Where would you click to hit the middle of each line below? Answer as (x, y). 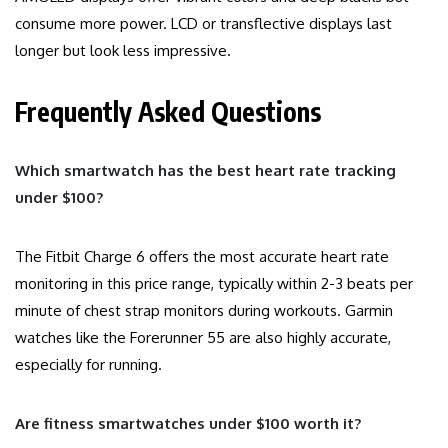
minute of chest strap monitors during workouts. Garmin (204, 311)
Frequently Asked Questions (168, 112)
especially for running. (88, 365)
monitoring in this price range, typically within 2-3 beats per (214, 284)
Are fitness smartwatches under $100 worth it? (188, 424)
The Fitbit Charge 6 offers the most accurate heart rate (202, 257)
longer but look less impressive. (123, 51)
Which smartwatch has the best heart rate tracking (205, 171)
